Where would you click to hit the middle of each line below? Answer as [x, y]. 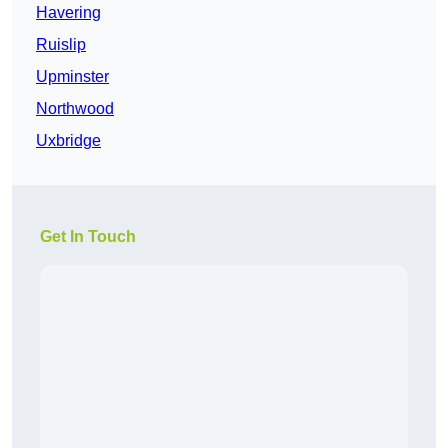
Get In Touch [88, 237]
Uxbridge [68, 141]
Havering [68, 13]
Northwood [75, 109]
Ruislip [61, 45]
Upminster [72, 77]
